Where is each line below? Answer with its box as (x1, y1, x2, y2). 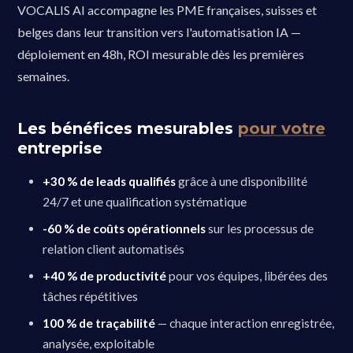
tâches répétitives (43, 289, 139, 304)
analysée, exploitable (43, 336, 155, 351)
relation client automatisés (43, 242, 185, 257)
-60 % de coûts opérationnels (43, 221, 206, 236)
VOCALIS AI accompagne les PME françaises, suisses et (17, 2, 318, 18)
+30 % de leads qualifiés (43, 174, 176, 189)
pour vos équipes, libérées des (166, 269, 329, 284)
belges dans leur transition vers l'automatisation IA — (17, 24, 302, 40)
